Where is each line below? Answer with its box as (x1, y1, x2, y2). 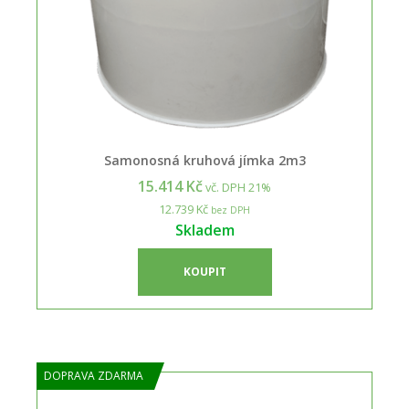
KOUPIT (183, 264, 226, 279)
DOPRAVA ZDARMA (44, 368, 143, 383)
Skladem (174, 220, 235, 240)
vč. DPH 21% (203, 179, 271, 195)
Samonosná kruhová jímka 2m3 (103, 152, 306, 169)
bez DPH (208, 204, 250, 216)
